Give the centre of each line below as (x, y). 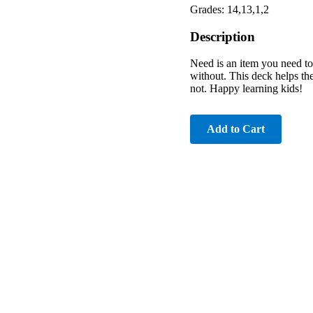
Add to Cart (236, 129)
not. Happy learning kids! (246, 89)
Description (223, 36)
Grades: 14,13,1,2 (230, 9)
